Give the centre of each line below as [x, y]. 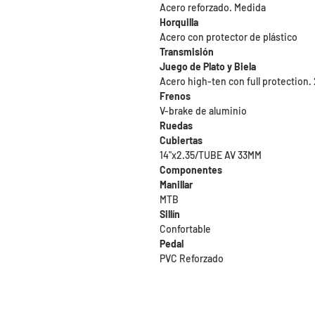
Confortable [185, 229]
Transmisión [187, 52]
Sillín [170, 214]
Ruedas [176, 126]
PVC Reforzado [192, 258]
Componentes [191, 170]
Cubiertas [181, 140]
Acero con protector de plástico [229, 37]
